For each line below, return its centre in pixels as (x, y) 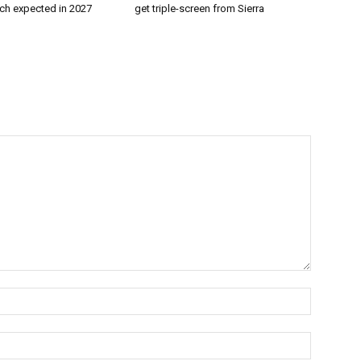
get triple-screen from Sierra (200, 9)
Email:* (328, 340)
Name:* (330, 296)
